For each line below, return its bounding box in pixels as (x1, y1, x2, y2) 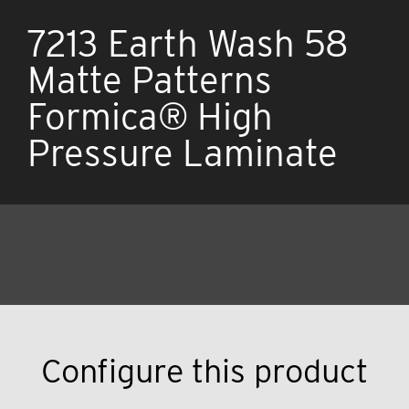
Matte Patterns (27, 58, 272, 102)
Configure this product (40, 350, 368, 391)
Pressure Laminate (27, 131, 338, 175)
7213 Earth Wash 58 (27, 22, 348, 66)
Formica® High (27, 95, 273, 139)
